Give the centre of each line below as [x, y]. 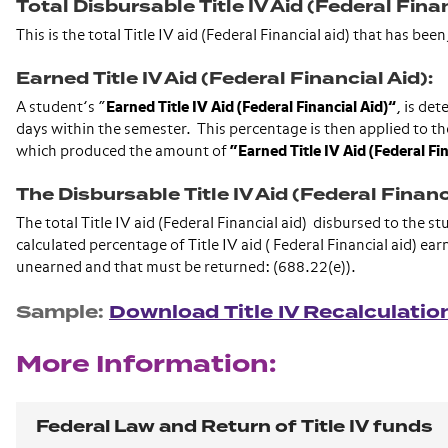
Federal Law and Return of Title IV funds [234, 426]
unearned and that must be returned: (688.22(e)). [186, 267]
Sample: [62, 312]
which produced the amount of [123, 151]
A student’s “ [61, 107]
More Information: [146, 364]
